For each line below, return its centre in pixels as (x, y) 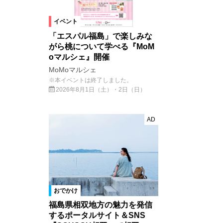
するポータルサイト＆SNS (97, 216)
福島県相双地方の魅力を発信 (101, 205)
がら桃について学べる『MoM (102, 46)
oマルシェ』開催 (79, 57)
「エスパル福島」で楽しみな (101, 36)
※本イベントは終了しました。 (91, 80)
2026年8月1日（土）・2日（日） (101, 89)
